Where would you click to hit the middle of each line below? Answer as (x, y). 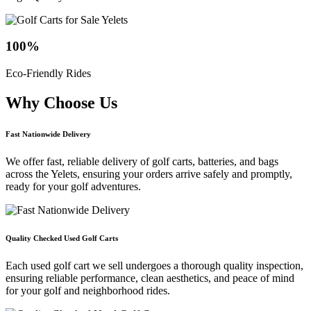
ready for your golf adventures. (73, 186)
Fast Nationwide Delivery (48, 134)
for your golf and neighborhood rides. (88, 290)
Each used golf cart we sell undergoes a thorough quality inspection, (154, 265)
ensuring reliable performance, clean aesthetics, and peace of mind (150, 278)
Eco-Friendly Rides (48, 74)
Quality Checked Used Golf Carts (62, 238)
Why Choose (52, 102)
